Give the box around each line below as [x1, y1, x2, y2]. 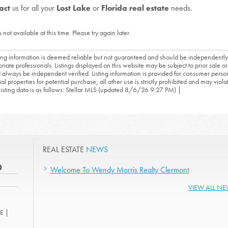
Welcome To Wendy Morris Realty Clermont [50, 164, 189, 175]
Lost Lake [56, 3, 93, 13]
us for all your [10, 3, 56, 13]
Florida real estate [101, 3, 169, 13]
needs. [169, 3, 192, 13]
